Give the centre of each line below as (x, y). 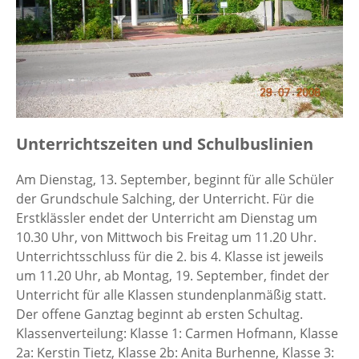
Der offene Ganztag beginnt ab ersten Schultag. (159, 314)
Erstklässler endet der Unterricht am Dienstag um (167, 218)
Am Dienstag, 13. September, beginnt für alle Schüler (175, 179)
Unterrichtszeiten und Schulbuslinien (165, 143)
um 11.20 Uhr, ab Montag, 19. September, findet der (173, 275)
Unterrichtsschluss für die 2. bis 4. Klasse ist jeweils (170, 256)
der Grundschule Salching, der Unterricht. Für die (165, 198)
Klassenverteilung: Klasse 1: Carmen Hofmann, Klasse (177, 333)
